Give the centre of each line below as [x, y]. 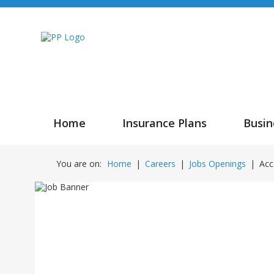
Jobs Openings [217, 164]
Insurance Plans [165, 123]
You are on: [79, 164]
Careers [160, 164]
